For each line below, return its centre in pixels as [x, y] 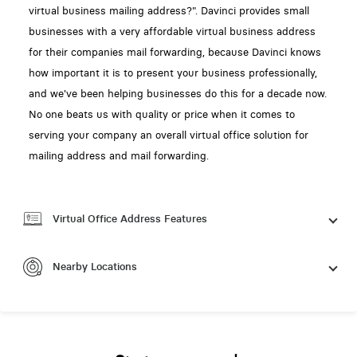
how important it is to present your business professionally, [173, 73]
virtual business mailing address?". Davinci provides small [169, 10]
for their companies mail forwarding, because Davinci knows [175, 52]
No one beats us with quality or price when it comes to [161, 114]
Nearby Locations [94, 266]
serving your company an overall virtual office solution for [168, 135]
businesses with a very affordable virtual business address [172, 31]
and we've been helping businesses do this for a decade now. [177, 93]
